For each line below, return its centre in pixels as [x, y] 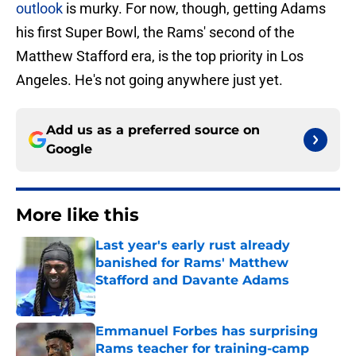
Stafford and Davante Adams [192, 281]
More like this [77, 215]
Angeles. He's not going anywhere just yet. [149, 80]
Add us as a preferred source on [153, 130]
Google [69, 149]
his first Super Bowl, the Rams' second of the [155, 33]
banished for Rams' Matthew [192, 263]
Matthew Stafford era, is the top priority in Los [160, 56]
